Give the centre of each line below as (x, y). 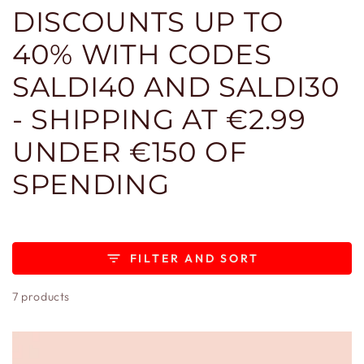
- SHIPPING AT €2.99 (159, 119)
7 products (41, 297)
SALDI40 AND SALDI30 (176, 87)
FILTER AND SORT (194, 258)
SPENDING (91, 184)
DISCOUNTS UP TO (149, 22)
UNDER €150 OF (130, 152)
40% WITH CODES (142, 54)
